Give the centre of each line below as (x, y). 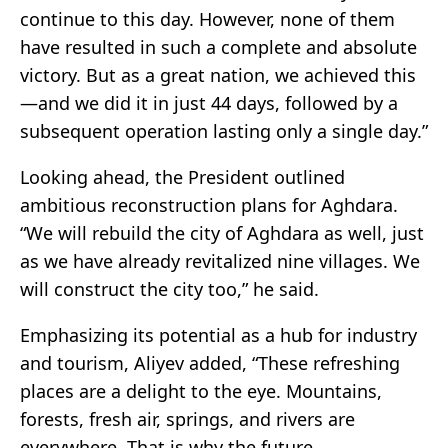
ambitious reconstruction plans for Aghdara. (209, 205)
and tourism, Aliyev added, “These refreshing (210, 363)
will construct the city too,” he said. (169, 289)
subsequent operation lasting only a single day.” (224, 131)
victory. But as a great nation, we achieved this (218, 75)
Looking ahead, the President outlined (182, 177)
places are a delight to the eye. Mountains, (201, 391)
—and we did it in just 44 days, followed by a (209, 103)
